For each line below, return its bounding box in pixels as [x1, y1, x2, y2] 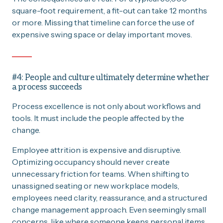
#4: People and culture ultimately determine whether [12, 72, 210, 83]
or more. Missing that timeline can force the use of [12, 17, 194, 27]
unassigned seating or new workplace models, [12, 180, 179, 191]
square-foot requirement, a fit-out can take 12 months [12, 5, 207, 15]
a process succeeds [12, 82, 82, 92]
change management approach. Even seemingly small [12, 204, 206, 215]
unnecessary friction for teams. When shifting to [12, 168, 189, 179]
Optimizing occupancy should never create [12, 156, 170, 167]
